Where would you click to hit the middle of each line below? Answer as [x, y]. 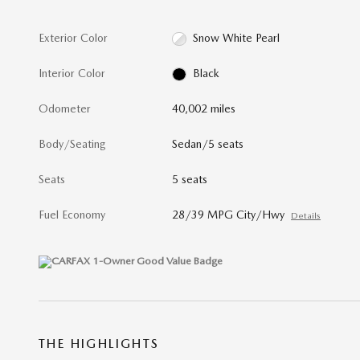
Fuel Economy [72, 214]
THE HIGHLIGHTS [99, 343]
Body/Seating [72, 143]
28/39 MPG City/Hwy [229, 214]
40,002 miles [204, 108]
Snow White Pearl [236, 37]
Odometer [65, 108]
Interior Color [72, 73]
